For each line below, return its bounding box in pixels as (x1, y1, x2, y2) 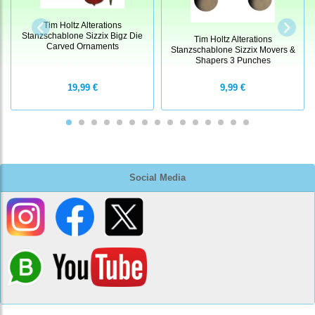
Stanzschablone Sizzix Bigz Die (22, 31, 143, 41)
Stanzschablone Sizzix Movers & (170, 45, 295, 55)
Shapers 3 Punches (195, 56, 271, 65)
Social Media (129, 172, 186, 184)
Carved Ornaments (46, 41, 119, 51)
